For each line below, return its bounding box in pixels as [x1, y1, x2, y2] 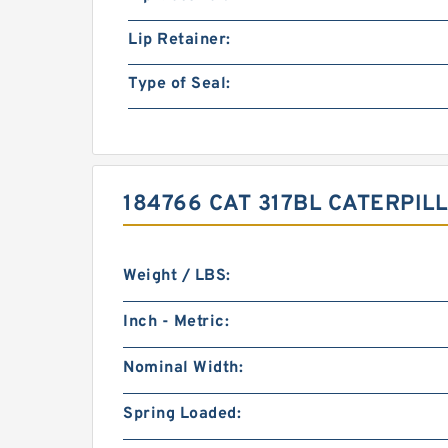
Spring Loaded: [123, 404, 241, 424]
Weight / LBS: [123, 266, 231, 286]
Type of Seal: [128, 74, 231, 94]
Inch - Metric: [123, 312, 229, 332]
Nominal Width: [123, 358, 243, 378]
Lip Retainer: [128, 30, 231, 50]
